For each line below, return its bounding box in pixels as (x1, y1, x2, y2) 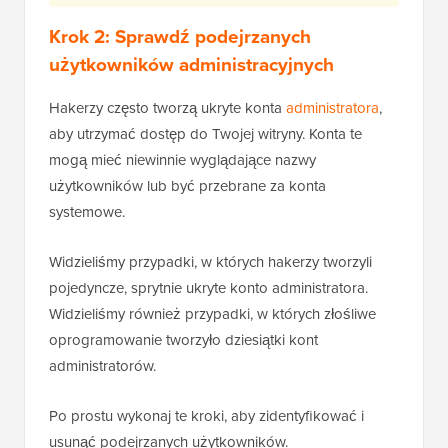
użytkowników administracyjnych (49, 49, 334, 79)
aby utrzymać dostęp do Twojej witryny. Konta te (49, 122, 362, 145)
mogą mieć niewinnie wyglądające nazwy (49, 148, 316, 171)
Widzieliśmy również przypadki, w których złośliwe (49, 302, 376, 325)
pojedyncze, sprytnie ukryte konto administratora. (49, 276, 368, 299)
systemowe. (49, 200, 125, 223)
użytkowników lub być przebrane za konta (49, 174, 326, 197)
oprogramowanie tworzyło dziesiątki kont (49, 328, 318, 351)
